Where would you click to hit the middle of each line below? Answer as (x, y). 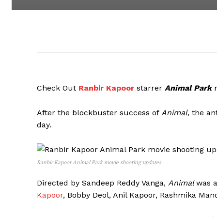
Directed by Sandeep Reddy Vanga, (102, 183)
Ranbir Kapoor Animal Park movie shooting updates (99, 163)
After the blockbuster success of (99, 113)
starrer (149, 88)
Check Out (58, 88)
